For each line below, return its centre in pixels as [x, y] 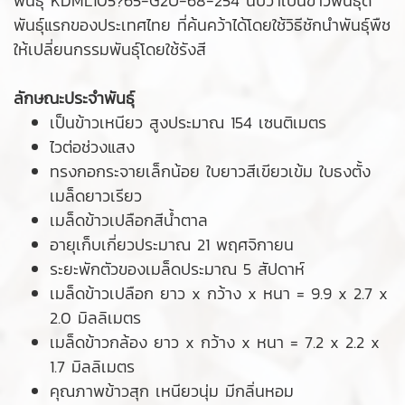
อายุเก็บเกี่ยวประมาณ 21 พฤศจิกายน [175, 244]
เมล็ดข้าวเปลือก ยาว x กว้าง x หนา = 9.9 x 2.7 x [219, 293]
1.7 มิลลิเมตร [95, 366]
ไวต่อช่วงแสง [95, 146]
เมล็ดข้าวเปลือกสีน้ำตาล [132, 220]
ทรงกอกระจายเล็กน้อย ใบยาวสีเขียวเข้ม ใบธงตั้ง [210, 171]
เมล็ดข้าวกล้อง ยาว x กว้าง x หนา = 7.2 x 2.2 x [215, 342]
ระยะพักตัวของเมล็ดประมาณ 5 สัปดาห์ [180, 268]
